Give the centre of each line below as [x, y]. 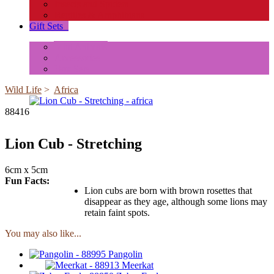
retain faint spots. [117, 212]
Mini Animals [81, 47]
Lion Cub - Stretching [73, 144]
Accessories [77, 58]
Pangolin [125, 254]
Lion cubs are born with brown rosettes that [168, 190]
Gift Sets [46, 26]
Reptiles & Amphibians [99, 15]
